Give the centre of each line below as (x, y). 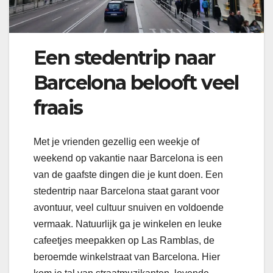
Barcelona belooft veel (136, 82)
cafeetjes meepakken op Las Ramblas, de (124, 240)
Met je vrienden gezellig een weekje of (116, 141)
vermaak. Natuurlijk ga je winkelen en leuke (128, 224)
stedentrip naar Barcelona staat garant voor (126, 191)
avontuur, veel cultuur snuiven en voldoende (129, 207)
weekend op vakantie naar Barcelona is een (128, 158)
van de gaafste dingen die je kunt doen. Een (128, 174)
